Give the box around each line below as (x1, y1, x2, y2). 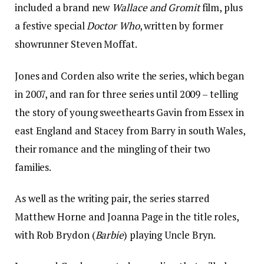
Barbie (95, 227, 124, 242)
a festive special (15, 19, 87, 33)
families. (15, 160, 52, 174)
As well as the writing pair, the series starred (15, 191, 210, 205)
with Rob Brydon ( (15, 227, 95, 242)
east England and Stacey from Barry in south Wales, (15, 123, 245, 137)
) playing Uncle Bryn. (124, 227, 216, 242)
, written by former (139, 19, 224, 33)
